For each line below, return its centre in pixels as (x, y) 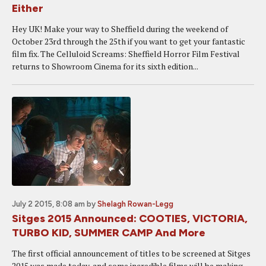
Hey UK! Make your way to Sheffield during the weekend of (120, 29)
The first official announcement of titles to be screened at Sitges (131, 253)
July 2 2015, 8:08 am (48, 204)
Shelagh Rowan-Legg (135, 204)
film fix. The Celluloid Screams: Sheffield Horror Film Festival (126, 54)
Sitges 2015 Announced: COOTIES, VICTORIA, (130, 218)
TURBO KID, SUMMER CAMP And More (109, 233)
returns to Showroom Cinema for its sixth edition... (105, 66)
